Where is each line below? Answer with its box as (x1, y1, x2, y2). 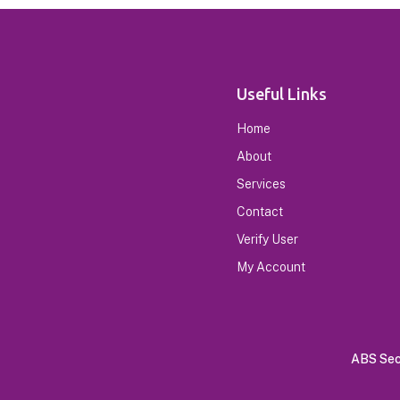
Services (237, 177, 286, 191)
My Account (237, 260, 305, 274)
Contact (237, 204, 283, 219)
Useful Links (237, 85, 327, 103)
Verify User (237, 232, 298, 246)
